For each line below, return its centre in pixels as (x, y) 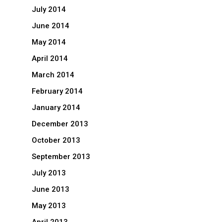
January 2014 (56, 108)
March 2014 (53, 75)
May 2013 (49, 206)
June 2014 (51, 26)
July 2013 (49, 173)
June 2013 (51, 190)
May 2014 (49, 42)
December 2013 (60, 124)
